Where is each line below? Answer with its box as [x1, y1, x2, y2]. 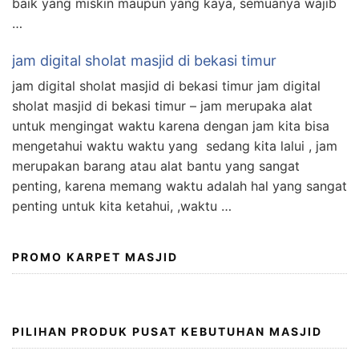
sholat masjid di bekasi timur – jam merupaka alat [12, 97, 313, 114]
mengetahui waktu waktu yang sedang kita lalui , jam [12, 137, 337, 154]
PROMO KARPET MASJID [12, 249, 178, 264]
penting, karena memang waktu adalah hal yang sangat [12, 177, 347, 194]
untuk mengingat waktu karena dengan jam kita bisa [12, 117, 329, 134]
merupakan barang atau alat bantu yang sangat [12, 157, 300, 174]
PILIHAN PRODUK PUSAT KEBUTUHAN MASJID [12, 324, 322, 338]
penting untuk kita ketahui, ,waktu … [12, 197, 232, 214]
